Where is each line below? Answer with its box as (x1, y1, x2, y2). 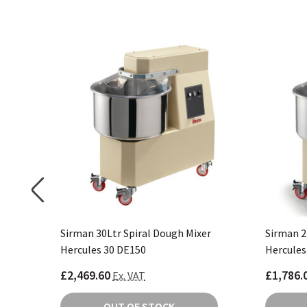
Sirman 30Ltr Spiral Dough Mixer (60, 226, 211, 241)
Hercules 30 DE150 (60, 243, 146, 257)
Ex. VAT (112, 269, 145, 283)
